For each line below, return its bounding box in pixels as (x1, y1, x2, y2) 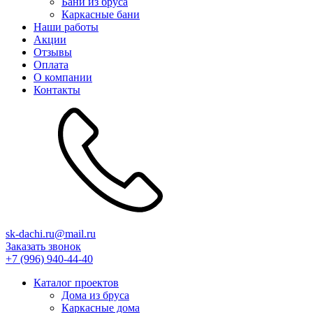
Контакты (34, 83, 80, 96)
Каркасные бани (61, 8, 140, 20)
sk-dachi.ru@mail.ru (6, 227, 96, 240)
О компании (34, 71, 92, 83)
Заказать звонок (6, 240, 81, 252)
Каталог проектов (34, 276, 119, 289)
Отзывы (34, 45, 72, 58)
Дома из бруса (61, 289, 129, 301)
